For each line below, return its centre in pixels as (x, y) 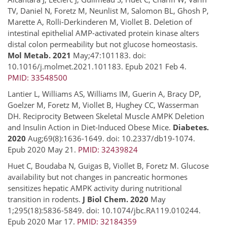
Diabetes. (191, 127)
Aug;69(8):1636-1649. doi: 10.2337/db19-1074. (110, 138)
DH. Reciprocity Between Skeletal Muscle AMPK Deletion (106, 116)
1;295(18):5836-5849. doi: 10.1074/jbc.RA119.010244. (104, 210)
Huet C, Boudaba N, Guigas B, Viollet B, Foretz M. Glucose (108, 165)
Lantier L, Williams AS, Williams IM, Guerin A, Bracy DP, (104, 93)
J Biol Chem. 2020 (116, 199)
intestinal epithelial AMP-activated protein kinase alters (103, 33)
